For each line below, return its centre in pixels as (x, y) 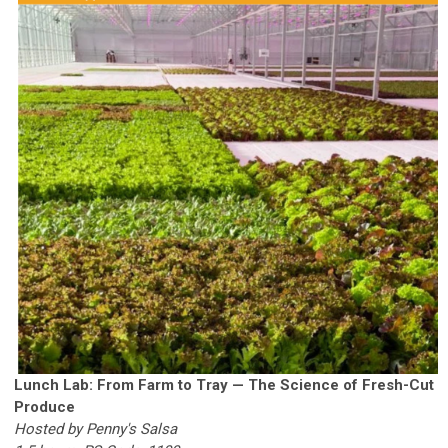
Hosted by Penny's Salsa (95, 429)
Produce (44, 407)
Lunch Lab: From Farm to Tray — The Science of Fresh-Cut (224, 385)
